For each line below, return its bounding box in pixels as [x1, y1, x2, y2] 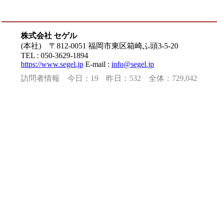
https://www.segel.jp [21, 60, 83, 68]
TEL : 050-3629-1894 [21, 51, 88, 60]
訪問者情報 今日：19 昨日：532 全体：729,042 [21, 74, 197, 82]
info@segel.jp [111, 60, 154, 68]
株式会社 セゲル [21, 31, 77, 40]
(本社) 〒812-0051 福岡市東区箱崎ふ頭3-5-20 [21, 42, 178, 50]
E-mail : [83, 60, 111, 68]
